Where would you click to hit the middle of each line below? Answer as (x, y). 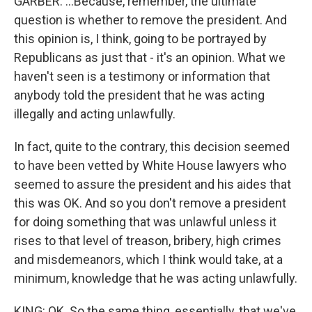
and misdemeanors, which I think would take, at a (148, 259)
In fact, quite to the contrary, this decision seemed (152, 147)
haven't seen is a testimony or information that (142, 76)
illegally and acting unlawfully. (95, 114)
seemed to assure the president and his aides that (153, 184)
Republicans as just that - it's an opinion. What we (150, 57)
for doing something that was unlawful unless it (145, 222)
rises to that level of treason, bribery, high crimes (148, 241)
